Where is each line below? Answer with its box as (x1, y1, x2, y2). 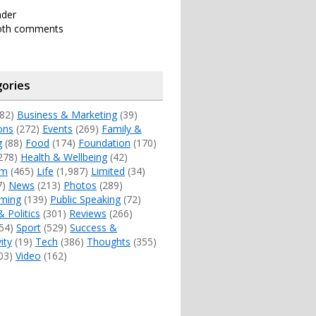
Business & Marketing (16, 107, 117, 121)
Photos (63, 178, 97, 192)
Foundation (78, 135, 130, 150)
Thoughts (86, 234, 130, 248)
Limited (90, 164, 125, 178)
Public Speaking (49, 192, 121, 206)
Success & (69, 220, 117, 234)
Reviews (68, 206, 107, 220)
